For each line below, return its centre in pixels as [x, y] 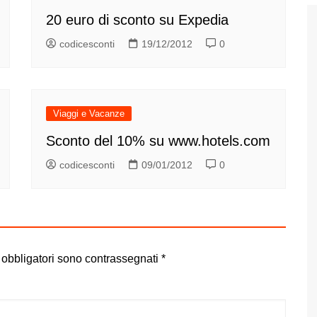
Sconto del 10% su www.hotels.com [158, 141]
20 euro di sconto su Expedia [137, 20]
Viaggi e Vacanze [89, 114]
